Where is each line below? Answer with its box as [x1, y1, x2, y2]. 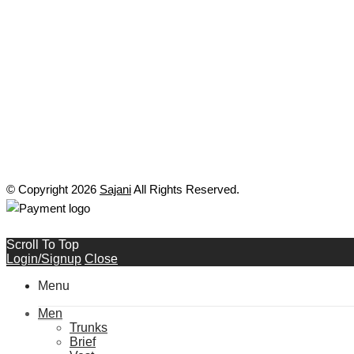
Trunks [70, 320, 107, 334]
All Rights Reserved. [131, 182, 239, 196]
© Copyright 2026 [6, 182, 100, 196]
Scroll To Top [6, 237, 79, 251]
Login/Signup [6, 251, 81, 265]
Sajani [100, 182, 131, 196]
